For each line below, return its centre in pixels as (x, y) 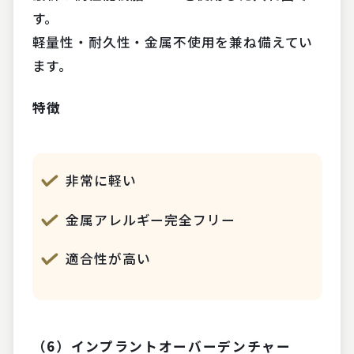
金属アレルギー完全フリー (151, 219)
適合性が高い (108, 258)
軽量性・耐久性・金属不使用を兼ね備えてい (173, 41)
